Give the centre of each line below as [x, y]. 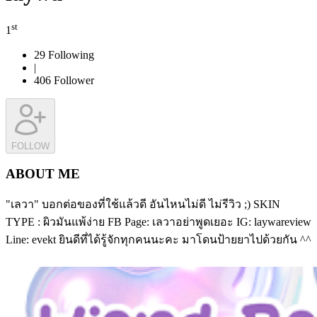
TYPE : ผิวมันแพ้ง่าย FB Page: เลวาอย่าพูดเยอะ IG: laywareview [158, 222]
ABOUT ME [43, 174]
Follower [73, 80]
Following [70, 54]
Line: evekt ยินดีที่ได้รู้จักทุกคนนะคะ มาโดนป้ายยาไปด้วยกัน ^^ [158, 240]
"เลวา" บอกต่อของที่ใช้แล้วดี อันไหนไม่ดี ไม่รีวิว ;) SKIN [143, 204]
